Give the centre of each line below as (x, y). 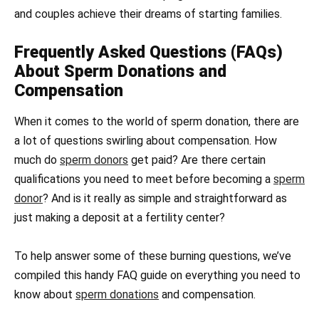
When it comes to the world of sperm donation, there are (157, 122)
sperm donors (94, 160)
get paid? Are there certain (197, 160)
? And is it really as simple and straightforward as (165, 199)
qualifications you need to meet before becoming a (144, 179)
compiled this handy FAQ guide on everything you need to (157, 276)
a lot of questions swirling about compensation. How (146, 141)
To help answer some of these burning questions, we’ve (153, 256)
